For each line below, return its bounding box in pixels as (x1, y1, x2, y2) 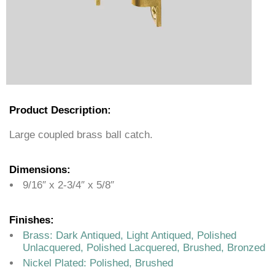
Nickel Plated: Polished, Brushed (23, 257, 173, 269)
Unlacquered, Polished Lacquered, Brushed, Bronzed (23, 242, 265, 254)
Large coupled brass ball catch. (9, 129, 153, 141)
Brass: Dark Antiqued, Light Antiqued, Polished (23, 230, 236, 242)
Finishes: (9, 214, 54, 227)
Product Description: (9, 104, 111, 117)
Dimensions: (9, 164, 71, 176)
